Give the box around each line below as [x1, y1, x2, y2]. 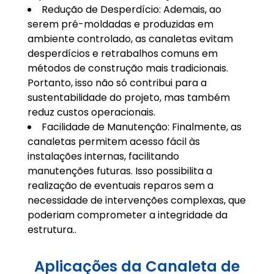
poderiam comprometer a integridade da [27, 208, 228, 223]
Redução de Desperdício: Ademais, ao [41, 2, 221, 17]
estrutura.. [27, 223, 76, 237]
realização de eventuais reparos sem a [27, 179, 213, 193]
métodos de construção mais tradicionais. [27, 61, 228, 76]
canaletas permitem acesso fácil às [27, 135, 200, 149]
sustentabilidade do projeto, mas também [27, 91, 230, 105]
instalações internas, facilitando [27, 149, 179, 164]
